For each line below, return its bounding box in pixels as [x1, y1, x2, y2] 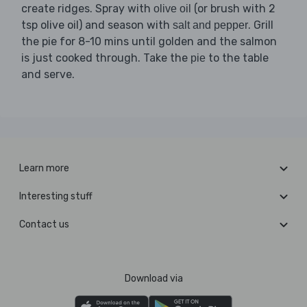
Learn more [19, 162, 69, 175]
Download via [124, 273, 183, 285]
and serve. [21, 68, 75, 82]
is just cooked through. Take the [21, 51, 191, 65]
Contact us [19, 219, 69, 231]
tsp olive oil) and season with [21, 19, 173, 32]
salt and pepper [173, 19, 248, 32]
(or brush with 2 [191, 2, 275, 16]
